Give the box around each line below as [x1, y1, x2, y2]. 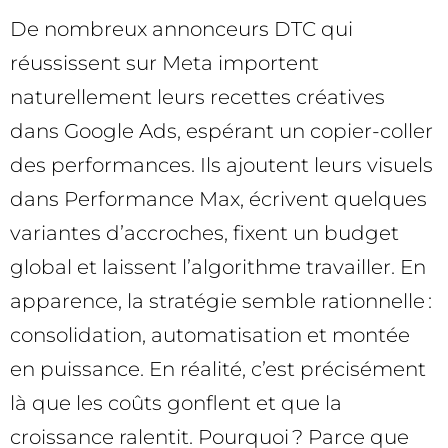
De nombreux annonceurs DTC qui [10, 17, 353, 41]
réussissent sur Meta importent [10, 51, 319, 75]
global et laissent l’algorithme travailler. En [10, 255, 426, 279]
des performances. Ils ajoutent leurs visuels [10, 153, 433, 177]
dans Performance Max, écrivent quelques [10, 187, 427, 211]
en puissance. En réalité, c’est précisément [10, 357, 426, 381]
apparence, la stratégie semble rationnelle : [10, 289, 432, 313]
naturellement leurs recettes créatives [10, 85, 385, 109]
